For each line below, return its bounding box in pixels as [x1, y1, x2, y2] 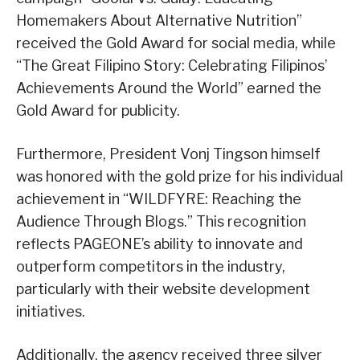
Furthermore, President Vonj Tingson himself [16, 145, 321, 163]
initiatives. [16, 303, 85, 321]
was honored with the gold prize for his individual [16, 168, 343, 186]
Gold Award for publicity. [16, 102, 180, 120]
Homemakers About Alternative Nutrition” [16, 12, 302, 30]
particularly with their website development [16, 280, 310, 298]
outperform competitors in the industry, [16, 258, 285, 276]
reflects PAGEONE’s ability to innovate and [16, 235, 303, 253]
